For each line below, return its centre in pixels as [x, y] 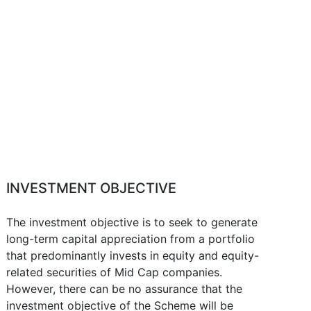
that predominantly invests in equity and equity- [133, 255]
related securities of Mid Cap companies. [115, 272]
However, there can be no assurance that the [125, 289]
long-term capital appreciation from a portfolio [131, 239]
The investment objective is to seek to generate [132, 222]
